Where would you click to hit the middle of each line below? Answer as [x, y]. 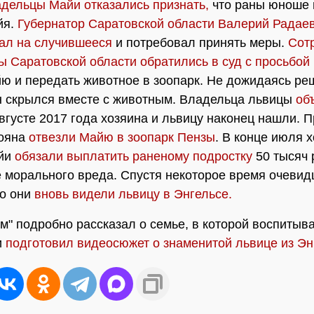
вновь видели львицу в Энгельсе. [133, 194]
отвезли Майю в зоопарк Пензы [122, 137]
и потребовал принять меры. [200, 43]
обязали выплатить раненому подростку [134, 156]
